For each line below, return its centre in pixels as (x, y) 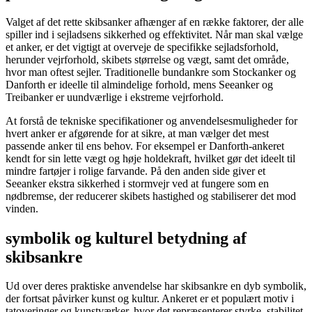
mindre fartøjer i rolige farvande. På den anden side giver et (135, 171)
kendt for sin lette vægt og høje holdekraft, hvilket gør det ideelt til (150, 158)
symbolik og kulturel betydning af (126, 238)
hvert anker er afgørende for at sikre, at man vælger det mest (137, 133)
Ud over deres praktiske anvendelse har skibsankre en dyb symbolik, (156, 286)
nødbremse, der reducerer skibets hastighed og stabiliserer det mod (151, 196)
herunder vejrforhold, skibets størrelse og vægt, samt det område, (147, 59)
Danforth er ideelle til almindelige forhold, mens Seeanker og (139, 84)
